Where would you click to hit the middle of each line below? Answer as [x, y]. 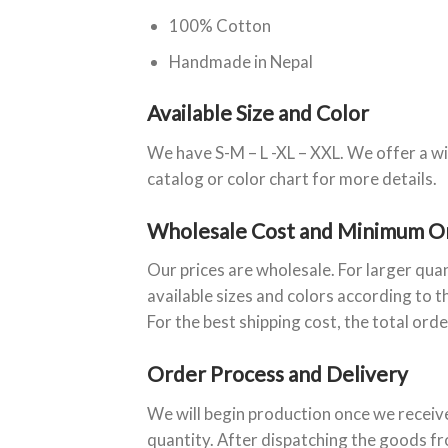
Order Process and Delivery [277, 374]
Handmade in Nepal [240, 61]
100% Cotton [219, 25]
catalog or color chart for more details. [292, 178]
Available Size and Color [258, 113]
